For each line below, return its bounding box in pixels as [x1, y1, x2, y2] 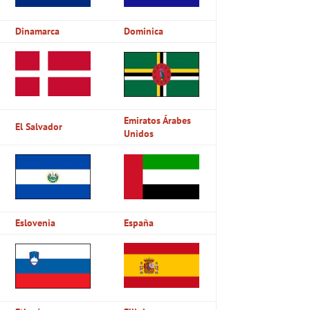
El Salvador [15, 120, 63, 133]
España [124, 216, 154, 229]
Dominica [124, 24, 164, 37]
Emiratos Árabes [124, 113, 192, 127]
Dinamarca [15, 24, 60, 37]
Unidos [124, 127, 154, 140]
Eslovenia [15, 216, 56, 229]
